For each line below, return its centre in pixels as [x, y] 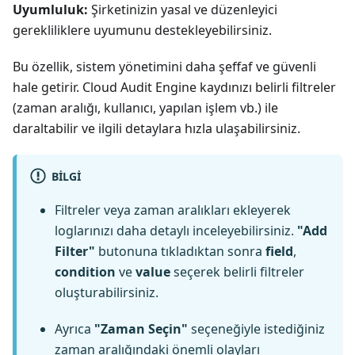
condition [85, 272]
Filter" [75, 252]
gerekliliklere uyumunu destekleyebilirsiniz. [142, 31]
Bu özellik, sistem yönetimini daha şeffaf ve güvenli [164, 67]
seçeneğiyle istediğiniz [256, 329]
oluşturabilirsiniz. [107, 293]
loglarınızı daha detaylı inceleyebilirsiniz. [176, 231]
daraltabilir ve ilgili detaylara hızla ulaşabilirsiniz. [157, 129]
